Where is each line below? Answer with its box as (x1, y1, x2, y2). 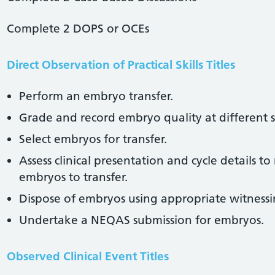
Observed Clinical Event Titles (6, 249, 169, 263)
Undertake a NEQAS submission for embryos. (18, 212, 264, 227)
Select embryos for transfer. (18, 131, 167, 146)
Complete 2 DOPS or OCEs (6, 21, 149, 36)
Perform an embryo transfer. (18, 88, 173, 103)
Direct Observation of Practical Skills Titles (6, 57, 235, 72)
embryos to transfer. (18, 169, 128, 184)
